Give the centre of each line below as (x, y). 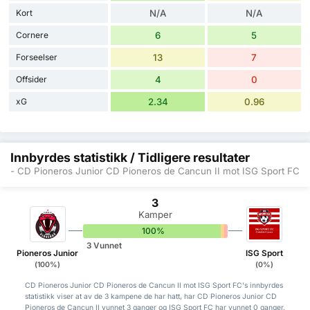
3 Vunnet (104, 246)
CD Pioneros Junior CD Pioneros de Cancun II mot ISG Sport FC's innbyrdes (154, 286)
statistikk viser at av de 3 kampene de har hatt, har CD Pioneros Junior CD (151, 297)
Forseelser (37, 57)
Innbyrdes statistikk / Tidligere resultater (130, 157)
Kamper (155, 214)
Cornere (32, 35)
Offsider (31, 79)
